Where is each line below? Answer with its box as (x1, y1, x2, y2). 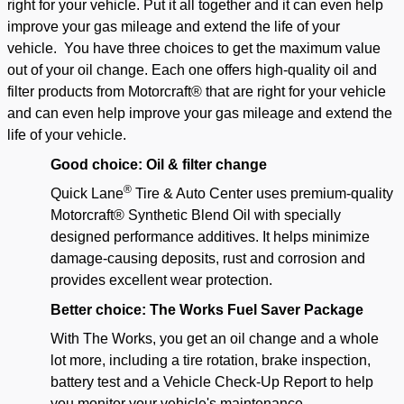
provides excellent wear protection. (50, 272, 272, 289)
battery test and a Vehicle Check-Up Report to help (50, 374, 373, 390)
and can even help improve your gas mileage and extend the (7, 106, 392, 122)
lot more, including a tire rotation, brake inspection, (50, 353, 371, 369)
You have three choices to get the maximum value (64, 41, 381, 57)
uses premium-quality (256, 186, 393, 202)
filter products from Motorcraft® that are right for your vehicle (7, 84, 386, 100)
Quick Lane (50, 186, 124, 202)
